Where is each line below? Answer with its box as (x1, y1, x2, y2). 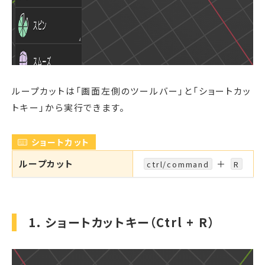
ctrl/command (147, 158, 209, 170)
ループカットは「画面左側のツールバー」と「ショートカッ (12, 84, 251, 97)
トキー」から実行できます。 (12, 101, 125, 114)
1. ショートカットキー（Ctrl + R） (28, 213, 215, 231)
